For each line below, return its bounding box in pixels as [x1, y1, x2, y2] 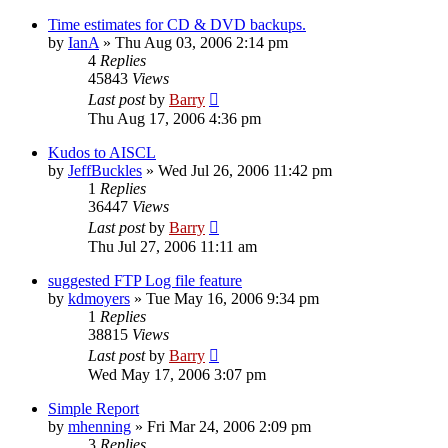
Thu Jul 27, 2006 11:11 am [88, 237, 257, 255]
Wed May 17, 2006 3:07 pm [88, 365, 266, 383]
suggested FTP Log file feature [48, 271, 242, 289]
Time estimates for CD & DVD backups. [48, 15, 306, 33]
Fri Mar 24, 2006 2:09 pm [147, 417, 311, 435]
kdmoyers [68, 289, 130, 307]
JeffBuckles [68, 161, 142, 179]
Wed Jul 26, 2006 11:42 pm [158, 161, 332, 179]
